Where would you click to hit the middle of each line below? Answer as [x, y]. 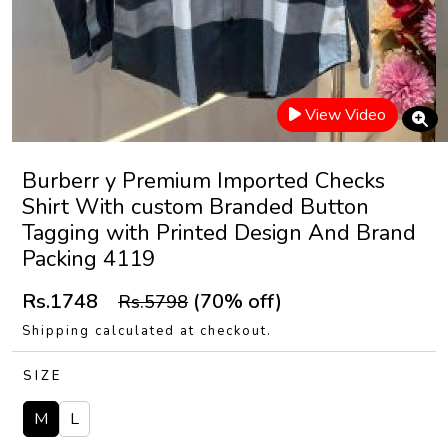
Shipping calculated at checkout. [147, 331]
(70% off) [235, 301]
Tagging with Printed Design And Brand [219, 233]
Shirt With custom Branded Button [195, 207]
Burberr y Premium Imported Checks [203, 181]
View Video [345, 115]
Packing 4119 [88, 259]
